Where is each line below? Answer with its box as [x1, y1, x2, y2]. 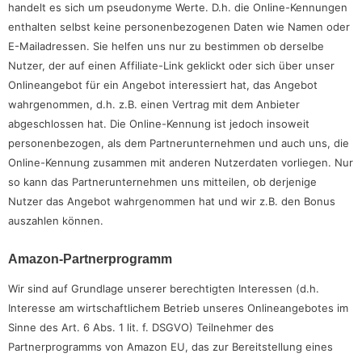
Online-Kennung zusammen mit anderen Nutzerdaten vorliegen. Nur [8, 155, 353, 169]
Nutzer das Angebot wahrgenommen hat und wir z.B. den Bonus [8, 194, 335, 208]
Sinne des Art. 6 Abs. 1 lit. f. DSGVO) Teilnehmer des [8, 321, 274, 335]
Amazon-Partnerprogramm [8, 251, 172, 266]
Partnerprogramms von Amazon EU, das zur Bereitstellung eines [8, 340, 333, 354]
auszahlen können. [8, 213, 103, 227]
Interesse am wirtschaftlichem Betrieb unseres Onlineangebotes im [8, 301, 348, 315]
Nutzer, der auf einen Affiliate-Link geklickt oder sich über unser [8, 58, 335, 72]
